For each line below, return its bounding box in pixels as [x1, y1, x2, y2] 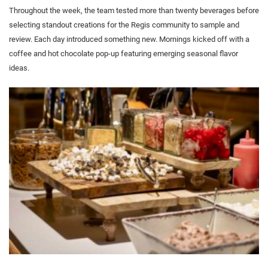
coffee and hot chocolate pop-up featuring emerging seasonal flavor [9, 49, 238, 58]
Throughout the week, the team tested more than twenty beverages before [9, 6, 259, 15]
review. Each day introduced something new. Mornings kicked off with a [9, 35, 249, 44]
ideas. [9, 63, 29, 72]
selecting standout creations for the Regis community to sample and [9, 20, 239, 29]
